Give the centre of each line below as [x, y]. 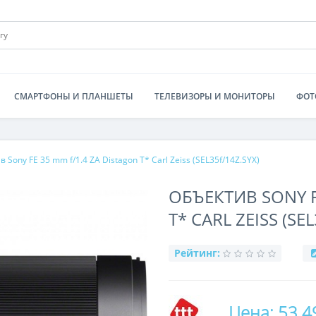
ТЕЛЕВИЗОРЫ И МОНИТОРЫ [215, 96]
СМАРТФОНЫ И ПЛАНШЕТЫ [74, 96]
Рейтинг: [197, 253]
